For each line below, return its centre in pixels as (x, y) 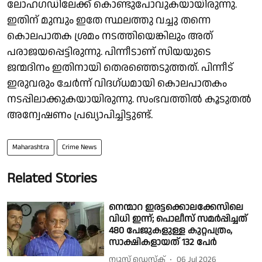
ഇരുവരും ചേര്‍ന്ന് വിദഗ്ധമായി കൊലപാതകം (117, 83)
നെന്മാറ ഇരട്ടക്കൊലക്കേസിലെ (176, 207)
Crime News (79, 147)
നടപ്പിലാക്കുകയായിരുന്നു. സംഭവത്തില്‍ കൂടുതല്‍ (129, 99)
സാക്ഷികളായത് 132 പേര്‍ (163, 242)
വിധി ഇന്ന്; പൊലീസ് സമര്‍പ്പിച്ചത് (178, 219)
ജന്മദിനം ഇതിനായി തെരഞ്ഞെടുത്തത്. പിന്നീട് (120, 67)
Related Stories (52, 178)
